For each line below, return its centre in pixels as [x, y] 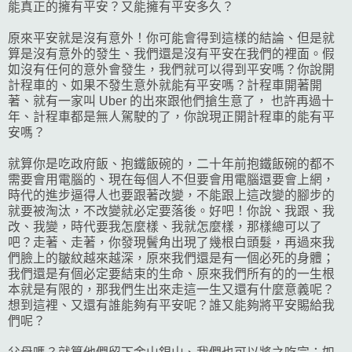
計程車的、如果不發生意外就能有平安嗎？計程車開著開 [165, 85]
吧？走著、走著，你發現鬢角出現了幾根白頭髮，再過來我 [171, 242]
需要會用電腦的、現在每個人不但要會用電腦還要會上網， [171, 179]
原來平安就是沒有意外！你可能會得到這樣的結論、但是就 [171, 38]
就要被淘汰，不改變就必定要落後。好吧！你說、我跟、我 [171, 211]
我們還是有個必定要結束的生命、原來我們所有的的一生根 [171, 273]
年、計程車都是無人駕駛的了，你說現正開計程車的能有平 [171, 116]
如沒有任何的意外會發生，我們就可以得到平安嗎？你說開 [171, 69]
